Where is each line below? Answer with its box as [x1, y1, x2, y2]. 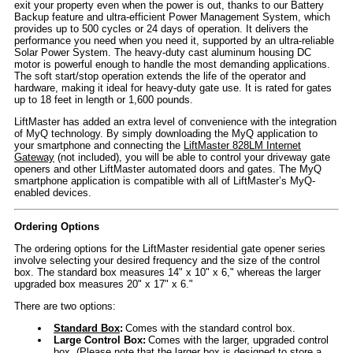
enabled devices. [14, 187, 91, 199]
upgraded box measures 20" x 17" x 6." [14, 278, 193, 291]
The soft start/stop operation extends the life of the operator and [14, 70, 306, 83]
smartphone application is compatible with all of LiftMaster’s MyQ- [14, 175, 315, 188]
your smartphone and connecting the [14, 139, 184, 152]
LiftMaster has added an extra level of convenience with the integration [14, 116, 336, 128]
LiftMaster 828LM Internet [184, 139, 301, 152]
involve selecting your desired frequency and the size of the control [14, 255, 320, 267]
